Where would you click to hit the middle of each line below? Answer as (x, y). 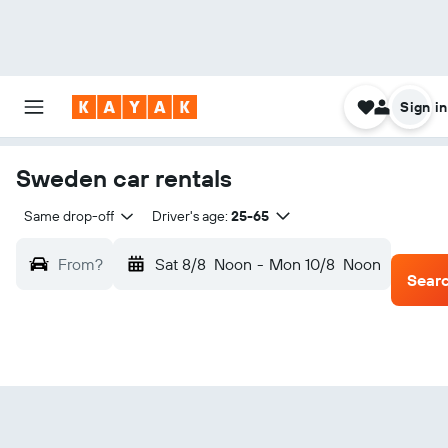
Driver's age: (189, 216)
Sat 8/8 (180, 264)
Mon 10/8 (301, 264)
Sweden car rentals (124, 178)
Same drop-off (69, 216)
